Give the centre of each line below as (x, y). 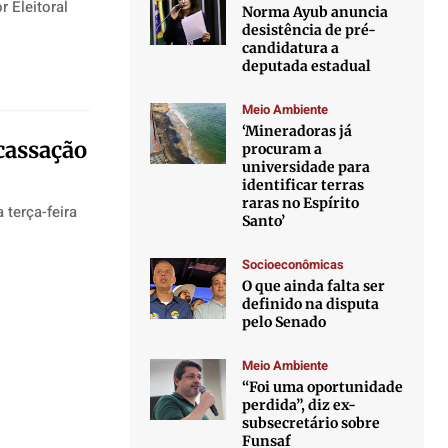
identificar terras (303, 185)
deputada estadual (307, 66)
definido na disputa (311, 304)
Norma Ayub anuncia (315, 12)
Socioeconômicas (293, 264)
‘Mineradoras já (297, 131)
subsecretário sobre (311, 423)
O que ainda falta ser (314, 286)
